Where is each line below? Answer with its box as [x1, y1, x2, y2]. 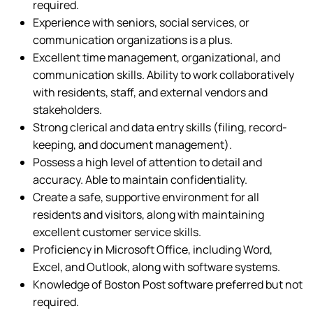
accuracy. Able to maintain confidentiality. [33, 172, 247, 187]
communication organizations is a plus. [33, 32, 233, 48]
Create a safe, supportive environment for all [33, 189, 259, 205]
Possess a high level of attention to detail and [33, 154, 262, 170]
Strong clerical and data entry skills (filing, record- [33, 119, 287, 135]
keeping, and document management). [33, 137, 232, 152]
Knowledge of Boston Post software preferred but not [33, 277, 303, 292]
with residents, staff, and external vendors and [33, 85, 268, 100]
